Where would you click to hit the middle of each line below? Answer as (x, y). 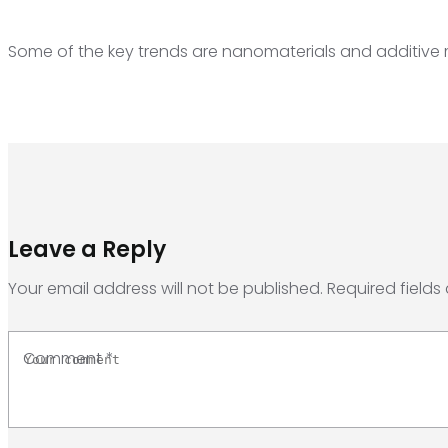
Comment (62, 358)
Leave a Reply (87, 249)
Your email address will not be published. (165, 288)
